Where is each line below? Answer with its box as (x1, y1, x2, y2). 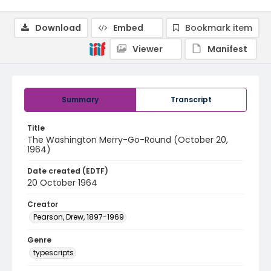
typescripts (33, 247, 74, 258)
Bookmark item (185, 22, 252, 34)
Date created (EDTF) (27, 166, 108, 176)
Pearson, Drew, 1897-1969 (33, 212, 124, 222)
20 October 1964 (27, 177, 97, 189)
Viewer (132, 43, 163, 55)
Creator (27, 199, 58, 209)
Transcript (171, 94, 212, 105)
